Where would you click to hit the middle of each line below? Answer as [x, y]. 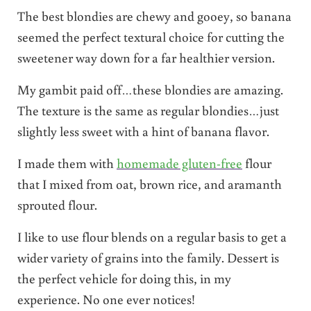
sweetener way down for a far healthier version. [146, 57]
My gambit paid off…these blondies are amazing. [150, 89]
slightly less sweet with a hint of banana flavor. [143, 131]
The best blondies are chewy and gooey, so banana [154, 15]
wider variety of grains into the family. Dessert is [148, 257]
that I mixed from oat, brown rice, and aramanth [149, 183]
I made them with [67, 162]
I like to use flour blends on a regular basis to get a [152, 236]
